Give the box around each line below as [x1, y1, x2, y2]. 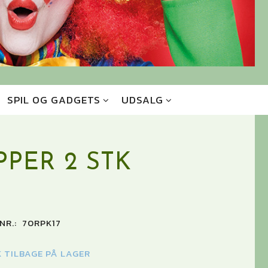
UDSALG [121, 92, 163, 108]
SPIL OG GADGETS [7, 92, 100, 108]
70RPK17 [22, 216, 61, 230]
